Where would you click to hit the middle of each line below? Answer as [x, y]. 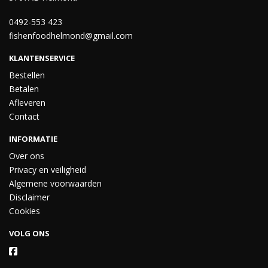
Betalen [24, 89]
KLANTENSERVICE [42, 58]
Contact [24, 116]
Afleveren [27, 103]
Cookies [25, 211]
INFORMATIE [33, 139]
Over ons [27, 156]
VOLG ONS [29, 233]
